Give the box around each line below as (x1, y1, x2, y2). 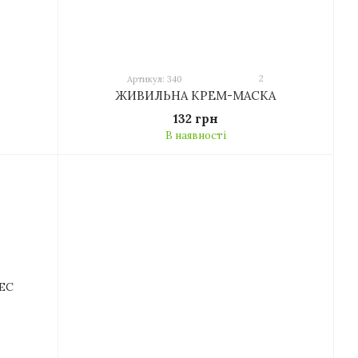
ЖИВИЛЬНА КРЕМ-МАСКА (115, 88, 276, 104)
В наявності (165, 129, 226, 143)
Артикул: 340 (127, 74, 182, 86)
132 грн (173, 111, 218, 127)
